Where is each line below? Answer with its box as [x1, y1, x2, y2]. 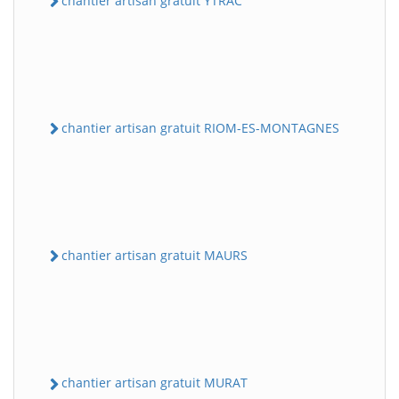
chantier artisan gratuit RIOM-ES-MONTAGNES [61, 118, 339, 136]
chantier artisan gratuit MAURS [61, 247, 248, 265]
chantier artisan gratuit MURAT [61, 374, 248, 392]
